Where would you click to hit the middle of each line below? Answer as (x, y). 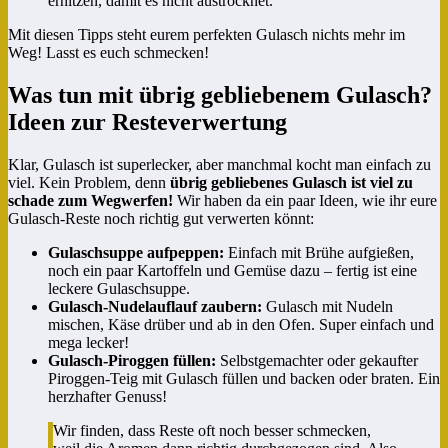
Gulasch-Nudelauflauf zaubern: (155, 307)
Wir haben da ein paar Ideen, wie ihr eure (305, 201)
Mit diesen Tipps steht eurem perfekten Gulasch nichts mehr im (206, 35)
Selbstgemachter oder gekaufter (317, 361)
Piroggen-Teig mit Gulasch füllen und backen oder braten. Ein (244, 379)
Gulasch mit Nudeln (327, 307)
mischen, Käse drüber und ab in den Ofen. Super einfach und (241, 325)
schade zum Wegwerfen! (90, 201)
